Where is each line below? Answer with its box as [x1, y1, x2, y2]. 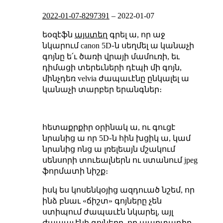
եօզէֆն [42, 30, 75, 39]
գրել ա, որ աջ [107, 30, 165, 39]
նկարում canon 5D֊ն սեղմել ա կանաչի [42, 41, 194, 50]
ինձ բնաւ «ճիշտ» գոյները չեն [42, 196, 162, 205]
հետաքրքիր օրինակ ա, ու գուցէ [42, 122, 175, 131]
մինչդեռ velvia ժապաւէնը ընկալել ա [42, 74, 189, 83]
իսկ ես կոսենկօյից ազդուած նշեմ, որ [42, 185, 195, 194]
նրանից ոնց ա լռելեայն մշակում [42, 144, 175, 153]
